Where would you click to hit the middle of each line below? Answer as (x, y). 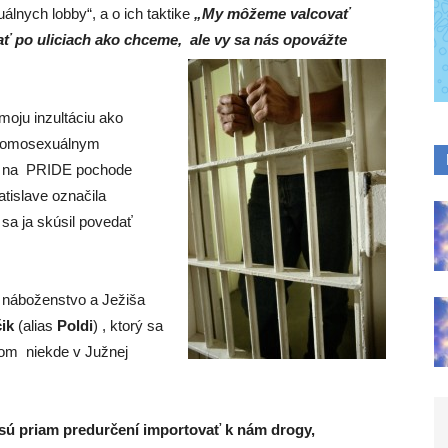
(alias (35, 325)
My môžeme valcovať (276, 13)
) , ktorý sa (128, 325)
